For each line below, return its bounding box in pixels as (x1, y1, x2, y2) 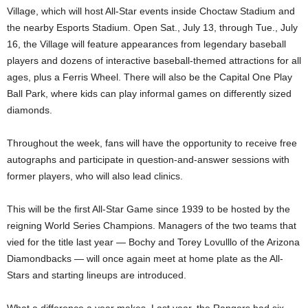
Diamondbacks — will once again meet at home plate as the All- (7, 253, 283, 265)
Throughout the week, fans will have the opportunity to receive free (7, 137, 297, 149)
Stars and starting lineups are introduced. (7, 269, 186, 281)
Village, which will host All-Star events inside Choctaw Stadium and (7, 5, 295, 17)
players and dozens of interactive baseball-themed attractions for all (7, 55, 301, 67)
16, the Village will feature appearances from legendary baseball (7, 38, 286, 50)
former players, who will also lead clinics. (7, 170, 183, 182)
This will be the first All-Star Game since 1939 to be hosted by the (7, 203, 290, 215)
